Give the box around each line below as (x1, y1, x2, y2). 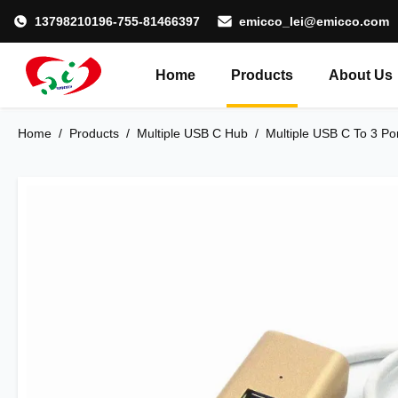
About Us (329, 68, 393, 83)
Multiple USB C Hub (137, 126, 248, 140)
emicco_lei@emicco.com (239, 14, 389, 28)
